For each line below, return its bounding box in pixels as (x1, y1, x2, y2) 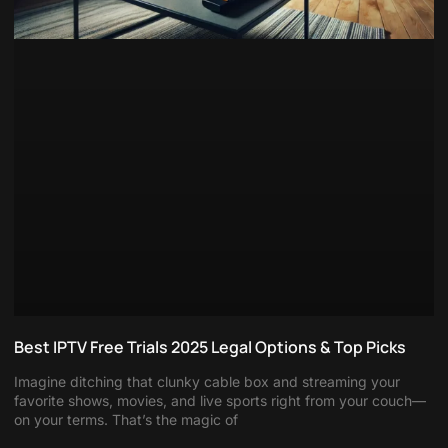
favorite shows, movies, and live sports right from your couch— (14, 392, 426, 410)
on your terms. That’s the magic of (14, 411, 238, 429)
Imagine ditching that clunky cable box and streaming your (14, 373, 400, 391)
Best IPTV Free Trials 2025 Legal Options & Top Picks (14, 336, 406, 359)
